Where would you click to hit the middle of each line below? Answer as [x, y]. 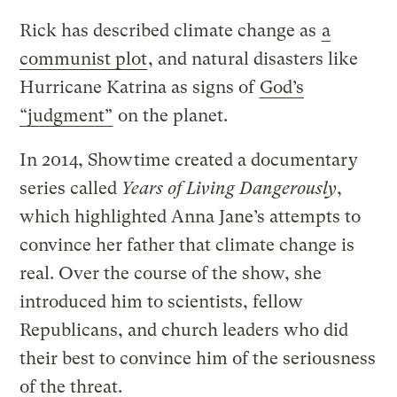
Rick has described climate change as [171, 31]
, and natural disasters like [253, 59]
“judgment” [66, 116]
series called [71, 189]
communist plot [84, 59]
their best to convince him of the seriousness [198, 359]
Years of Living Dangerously [230, 189]
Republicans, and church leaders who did [184, 331]
